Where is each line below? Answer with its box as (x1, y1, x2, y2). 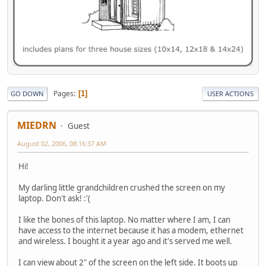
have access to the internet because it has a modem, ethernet (18, 224, 243, 236)
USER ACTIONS (207, 89, 254, 99)
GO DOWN (11, 89, 44, 99)
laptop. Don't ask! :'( (18, 192, 90, 204)
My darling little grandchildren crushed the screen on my (18, 182, 225, 193)
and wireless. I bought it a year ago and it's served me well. (18, 235, 232, 246)
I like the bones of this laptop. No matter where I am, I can (18, 214, 230, 225)
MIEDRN (17, 119, 56, 132)
